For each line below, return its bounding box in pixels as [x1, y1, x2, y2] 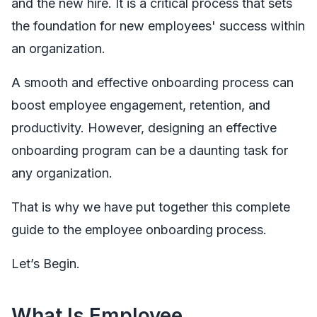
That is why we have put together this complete [11, 200, 290, 214]
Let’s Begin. [11, 256, 80, 271]
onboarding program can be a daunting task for [11, 143, 288, 158]
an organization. [11, 41, 105, 56]
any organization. [11, 166, 113, 180]
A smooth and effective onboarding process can [11, 75, 294, 90]
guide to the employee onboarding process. [11, 222, 267, 237]
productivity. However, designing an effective [11, 120, 277, 135]
